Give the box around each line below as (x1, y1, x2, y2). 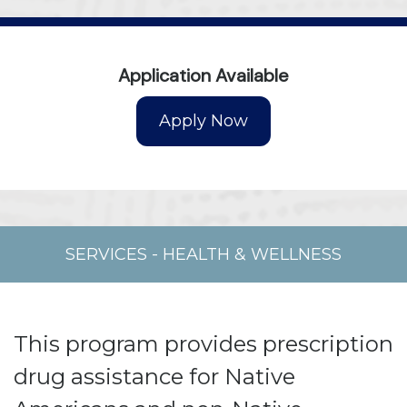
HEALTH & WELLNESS (163, 244, 342, 264)
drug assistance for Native (14, 363, 295, 390)
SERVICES (65, 244, 147, 264)
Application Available (118, 63, 289, 87)
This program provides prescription (14, 331, 393, 357)
